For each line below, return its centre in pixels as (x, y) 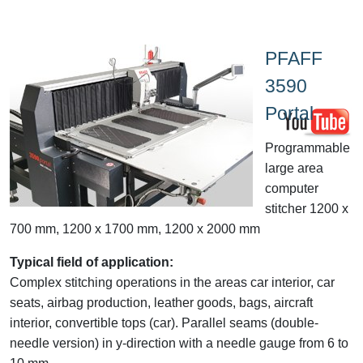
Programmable (307, 147)
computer (292, 188)
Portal (289, 113)
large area (294, 168)
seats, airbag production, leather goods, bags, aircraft (161, 302)
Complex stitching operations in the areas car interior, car (172, 282)
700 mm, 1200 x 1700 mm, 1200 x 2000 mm (135, 228)
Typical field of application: (92, 262)
